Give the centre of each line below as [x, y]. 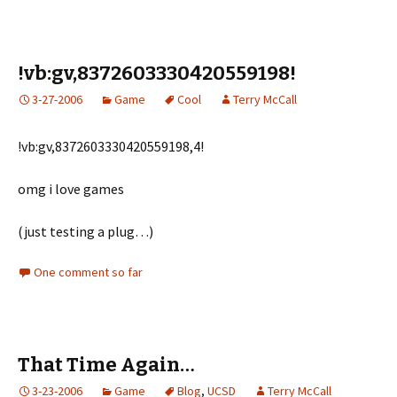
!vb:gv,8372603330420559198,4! [111, 146]
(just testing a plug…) [86, 231]
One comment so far [88, 272]
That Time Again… [106, 364]
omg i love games [71, 188]
